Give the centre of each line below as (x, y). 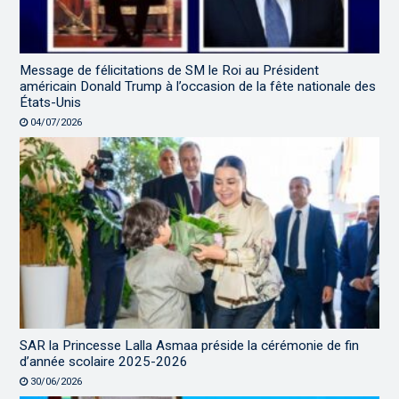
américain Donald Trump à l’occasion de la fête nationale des (198, 86)
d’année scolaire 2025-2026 (104, 361)
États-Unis (51, 102)
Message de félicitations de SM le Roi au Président (170, 70)
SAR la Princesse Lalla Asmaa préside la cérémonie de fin (190, 345)
